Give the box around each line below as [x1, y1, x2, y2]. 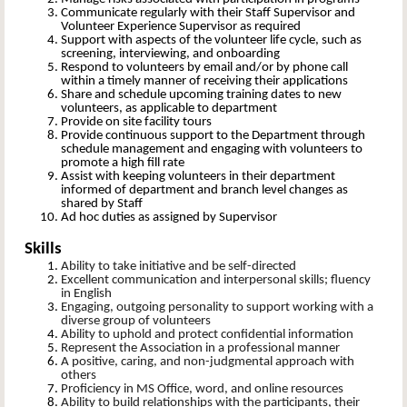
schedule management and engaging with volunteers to [61, 143, 362, 157]
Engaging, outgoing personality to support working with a [61, 301, 373, 315]
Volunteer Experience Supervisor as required [61, 20, 301, 35]
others [61, 369, 96, 383]
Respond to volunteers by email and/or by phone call [61, 61, 348, 75]
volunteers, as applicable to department [61, 102, 277, 116]
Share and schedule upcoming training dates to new [61, 88, 342, 103]
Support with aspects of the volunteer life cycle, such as [61, 34, 362, 48]
